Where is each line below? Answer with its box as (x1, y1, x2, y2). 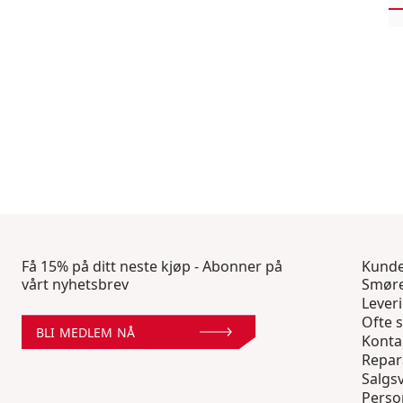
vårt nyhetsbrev (22, 274, 129, 295)
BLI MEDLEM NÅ (36, 323, 135, 341)
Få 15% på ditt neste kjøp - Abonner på (22, 256, 282, 277)
